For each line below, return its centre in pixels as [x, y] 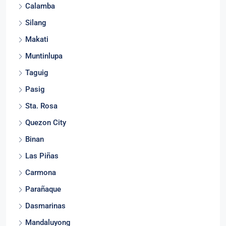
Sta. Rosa [41, 109]
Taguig [37, 76]
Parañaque [43, 192]
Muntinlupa [44, 59]
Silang [36, 26]
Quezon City [46, 126]
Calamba [40, 9]
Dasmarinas [45, 209]
